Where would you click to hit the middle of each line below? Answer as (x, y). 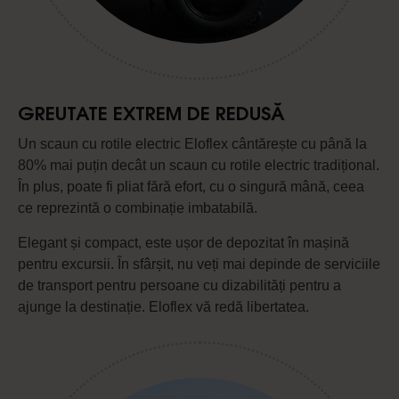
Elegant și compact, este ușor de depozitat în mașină (183, 242)
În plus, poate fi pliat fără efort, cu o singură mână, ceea (191, 186)
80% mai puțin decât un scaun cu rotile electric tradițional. (199, 165)
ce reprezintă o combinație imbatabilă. (138, 208)
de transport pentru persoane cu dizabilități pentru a (179, 285)
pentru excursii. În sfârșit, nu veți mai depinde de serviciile (199, 264)
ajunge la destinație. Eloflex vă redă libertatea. (163, 306)
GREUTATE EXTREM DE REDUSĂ (154, 115)
